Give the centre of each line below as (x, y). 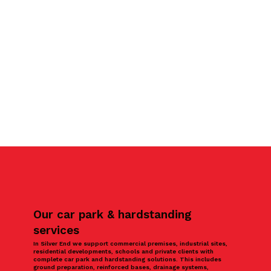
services (57, 230)
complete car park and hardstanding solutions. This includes (128, 259)
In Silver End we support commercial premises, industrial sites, (131, 243)
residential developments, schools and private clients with (124, 251)
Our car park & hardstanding (113, 214)
